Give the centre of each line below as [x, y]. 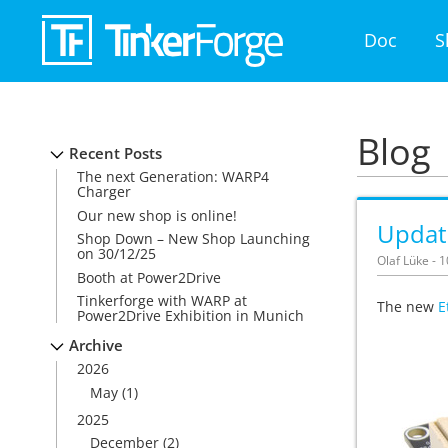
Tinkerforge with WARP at [162, 300]
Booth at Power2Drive [149, 277]
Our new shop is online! [157, 215]
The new [407, 306]
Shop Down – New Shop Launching [193, 239]
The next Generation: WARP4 [173, 177]
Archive [96, 345]
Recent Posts [115, 153]
